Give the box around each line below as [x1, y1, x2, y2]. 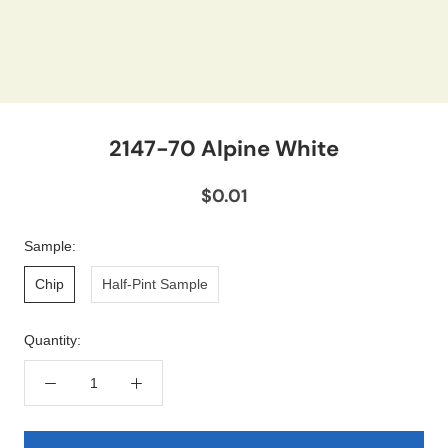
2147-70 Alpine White [109, 134, 339, 164]
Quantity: [24, 332, 81, 349]
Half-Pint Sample [102, 276, 208, 293]
